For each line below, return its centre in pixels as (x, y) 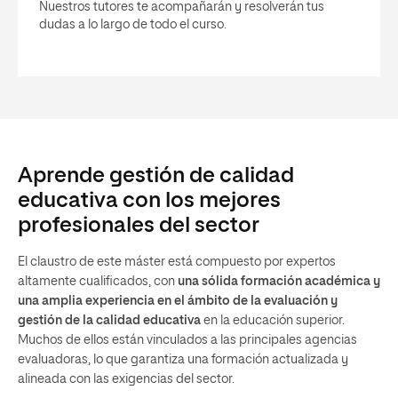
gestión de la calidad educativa (109, 321)
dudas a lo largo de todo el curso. (133, 25)
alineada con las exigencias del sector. (126, 379)
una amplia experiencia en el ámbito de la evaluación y (178, 301)
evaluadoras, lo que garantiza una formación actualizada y (183, 360)
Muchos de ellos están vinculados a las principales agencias (187, 340)
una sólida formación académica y (278, 282)
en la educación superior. (273, 321)
